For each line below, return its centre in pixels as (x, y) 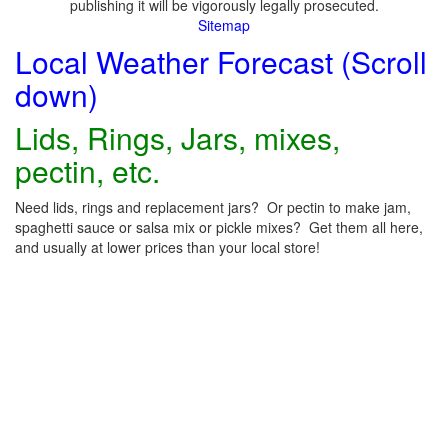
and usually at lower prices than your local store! (167, 247)
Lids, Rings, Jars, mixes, (177, 137)
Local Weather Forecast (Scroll (221, 61)
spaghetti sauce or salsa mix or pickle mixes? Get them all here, (219, 227)
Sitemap (224, 25)
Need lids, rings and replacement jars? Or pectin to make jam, (213, 207)
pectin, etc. (87, 170)
